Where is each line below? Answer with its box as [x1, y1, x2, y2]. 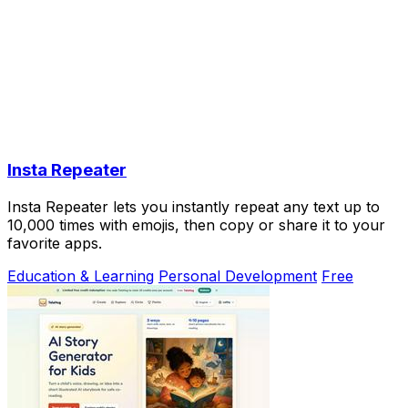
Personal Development [158, 266, 317, 285]
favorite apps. [7, 233, 102, 252]
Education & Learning [7, 266, 154, 285]
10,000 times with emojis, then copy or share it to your [7, 215, 385, 234]
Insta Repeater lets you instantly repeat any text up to [7, 197, 380, 216]
